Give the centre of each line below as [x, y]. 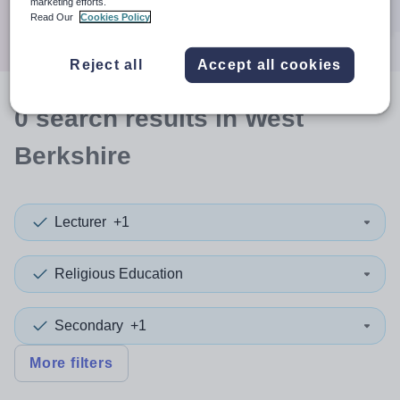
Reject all [106, 64]
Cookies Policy [116, 17]
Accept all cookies [269, 64]
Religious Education [119, 274]
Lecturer [80, 222]
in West [256, 118]
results [167, 118]
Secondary [89, 325]
